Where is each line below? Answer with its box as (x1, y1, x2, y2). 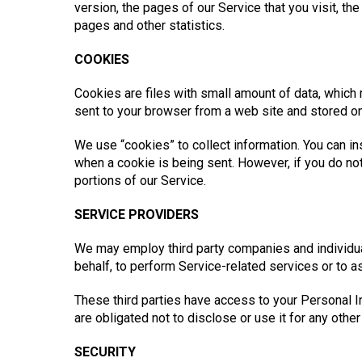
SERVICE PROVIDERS (74, 207, 199, 222)
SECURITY (74, 344, 136, 360)
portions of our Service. (74, 173, 206, 188)
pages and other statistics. (74, 18, 225, 33)
